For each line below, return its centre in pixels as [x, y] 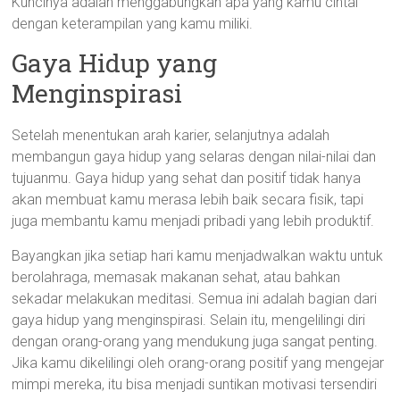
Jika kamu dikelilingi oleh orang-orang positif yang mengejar [198, 363]
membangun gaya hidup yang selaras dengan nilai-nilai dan [194, 157]
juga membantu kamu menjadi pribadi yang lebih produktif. [193, 221]
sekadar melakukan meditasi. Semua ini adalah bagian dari [195, 299]
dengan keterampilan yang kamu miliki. [133, 24]
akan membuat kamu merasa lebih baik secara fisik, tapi [188, 200]
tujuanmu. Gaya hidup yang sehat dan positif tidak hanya [187, 178]
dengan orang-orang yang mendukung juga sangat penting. [195, 342]
